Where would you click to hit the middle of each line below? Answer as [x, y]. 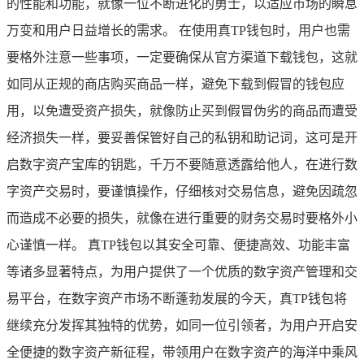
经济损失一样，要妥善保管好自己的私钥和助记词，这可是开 [182, 137]
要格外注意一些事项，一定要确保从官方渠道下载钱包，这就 [182, 57]
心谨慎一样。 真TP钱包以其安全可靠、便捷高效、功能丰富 [178, 245]
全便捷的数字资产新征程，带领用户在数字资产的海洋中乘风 [182, 352]
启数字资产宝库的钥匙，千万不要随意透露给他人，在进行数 [182, 164]
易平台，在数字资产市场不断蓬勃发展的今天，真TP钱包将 [177, 298]
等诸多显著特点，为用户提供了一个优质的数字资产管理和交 [182, 271]
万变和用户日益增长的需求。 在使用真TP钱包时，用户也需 [178, 30]
